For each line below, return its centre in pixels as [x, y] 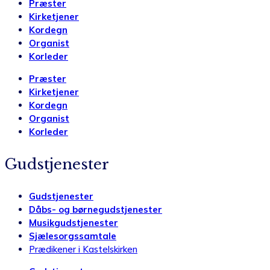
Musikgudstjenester [74, 223]
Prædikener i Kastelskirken [83, 250]
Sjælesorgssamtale [73, 236]
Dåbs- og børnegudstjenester [96, 210]
